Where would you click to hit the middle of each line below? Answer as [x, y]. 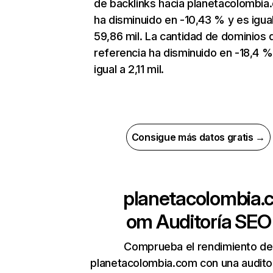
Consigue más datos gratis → [198, 137]
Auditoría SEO [212, 222]
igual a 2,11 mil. [129, 69]
